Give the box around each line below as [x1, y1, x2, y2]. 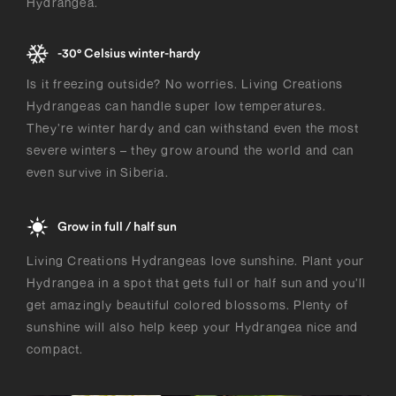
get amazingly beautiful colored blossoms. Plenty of [27, 297, 349, 313]
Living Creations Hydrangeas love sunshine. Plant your [27, 253, 365, 269]
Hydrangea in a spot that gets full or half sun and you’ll [27, 275, 367, 291]
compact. [27, 341, 84, 357]
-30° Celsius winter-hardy [57, 47, 208, 60]
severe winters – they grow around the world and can [27, 142, 354, 158]
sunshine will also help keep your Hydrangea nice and [27, 319, 359, 335]
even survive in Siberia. [27, 164, 169, 180]
